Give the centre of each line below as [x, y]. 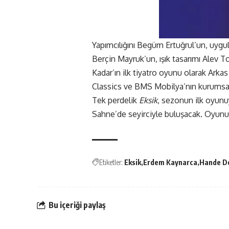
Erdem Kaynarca [170, 162]
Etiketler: [111, 162]
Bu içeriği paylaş [77, 205]
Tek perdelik [116, 100]
